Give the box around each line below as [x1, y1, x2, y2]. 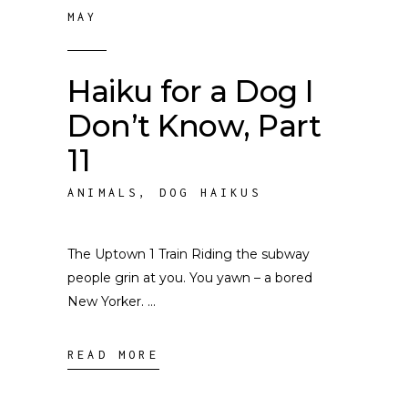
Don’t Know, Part [67, 107, 321, 144]
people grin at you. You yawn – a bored [67, 270, 312, 286]
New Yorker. [67, 293, 148, 310]
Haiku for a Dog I [67, 73, 314, 109]
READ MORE [67, 348, 159, 362]
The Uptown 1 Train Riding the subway [67, 246, 310, 262]
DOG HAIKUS [158, 186, 261, 199]
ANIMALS [67, 186, 139, 199]
